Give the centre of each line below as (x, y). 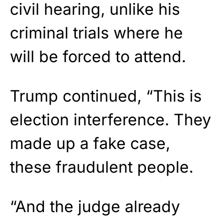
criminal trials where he (96, 33)
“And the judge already (95, 206)
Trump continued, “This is (106, 96)
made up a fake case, (90, 143)
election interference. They (110, 119)
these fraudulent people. (102, 167)
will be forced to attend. (98, 56)
